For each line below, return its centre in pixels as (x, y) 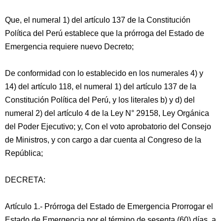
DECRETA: (25, 180)
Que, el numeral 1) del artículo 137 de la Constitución (98, 20)
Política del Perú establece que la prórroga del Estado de (105, 33)
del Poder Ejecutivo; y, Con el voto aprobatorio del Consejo (108, 127)
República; (24, 153)
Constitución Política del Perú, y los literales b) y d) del (100, 100)
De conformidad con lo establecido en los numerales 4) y (104, 73)
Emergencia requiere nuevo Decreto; (69, 47)
